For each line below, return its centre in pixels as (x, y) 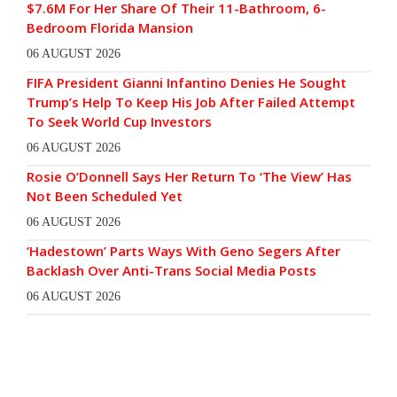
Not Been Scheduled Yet (105, 195)
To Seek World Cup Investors (119, 121)
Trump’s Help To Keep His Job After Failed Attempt (191, 101)
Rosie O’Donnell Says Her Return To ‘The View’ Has (189, 176)
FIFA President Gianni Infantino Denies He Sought (187, 82)
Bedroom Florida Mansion (110, 27)
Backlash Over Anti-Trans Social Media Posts (171, 270)
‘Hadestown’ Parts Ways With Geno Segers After (183, 250)
